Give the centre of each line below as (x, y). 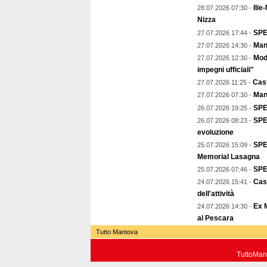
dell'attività (216, 194)
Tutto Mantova (114, 232)
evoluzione (215, 132)
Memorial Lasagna (229, 156)
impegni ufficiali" (226, 69)
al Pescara (215, 218)
